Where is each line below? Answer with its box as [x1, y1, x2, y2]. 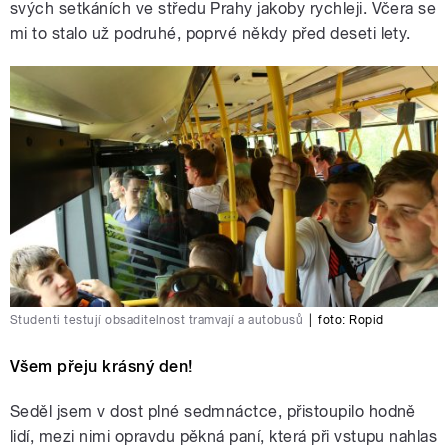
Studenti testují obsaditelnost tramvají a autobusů [10, 313, 303, 328]
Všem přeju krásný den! [10, 357, 193, 377]
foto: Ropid [318, 313, 384, 328]
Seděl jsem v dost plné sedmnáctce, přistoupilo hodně [10, 402, 416, 422]
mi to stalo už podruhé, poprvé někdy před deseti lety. [10, 24, 411, 44]
